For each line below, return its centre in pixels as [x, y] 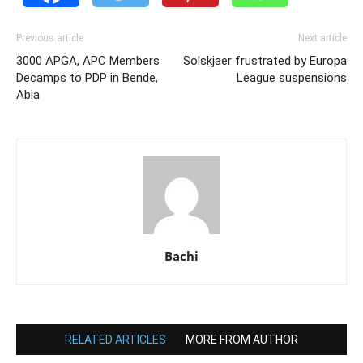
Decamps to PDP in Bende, [87, 78]
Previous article [50, 38]
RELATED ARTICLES [115, 340]
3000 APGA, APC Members [88, 61]
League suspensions [292, 78]
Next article [322, 38]
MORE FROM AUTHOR [242, 340]
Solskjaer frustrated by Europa [265, 61]
